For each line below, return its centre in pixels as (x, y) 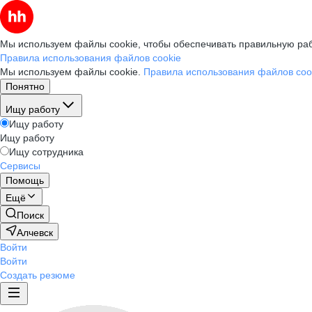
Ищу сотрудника (46, 152)
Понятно (25, 86)
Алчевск (35, 233)
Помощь (25, 180)
